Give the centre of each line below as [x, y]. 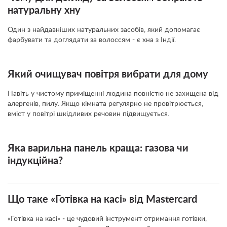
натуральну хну [44, 11]
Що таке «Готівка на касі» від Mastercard [102, 200]
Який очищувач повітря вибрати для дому [108, 74]
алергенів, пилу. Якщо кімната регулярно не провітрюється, [105, 104]
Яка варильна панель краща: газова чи [98, 148]
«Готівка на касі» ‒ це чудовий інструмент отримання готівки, [107, 219]
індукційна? [35, 161]
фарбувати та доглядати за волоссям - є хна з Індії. [92, 40]
